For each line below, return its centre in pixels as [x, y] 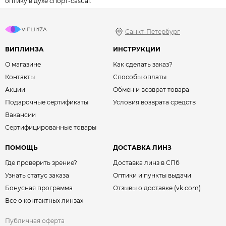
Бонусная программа [39, 188]
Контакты [20, 77]
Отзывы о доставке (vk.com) [157, 188]
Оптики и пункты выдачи [152, 175]
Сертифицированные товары [51, 127]
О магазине [23, 64]
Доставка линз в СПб [146, 162]
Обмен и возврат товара [151, 89]
